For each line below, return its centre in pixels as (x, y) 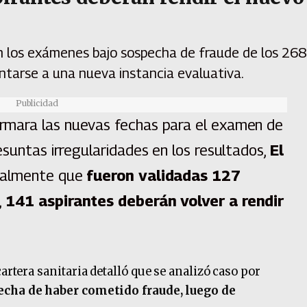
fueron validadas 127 (163, 176)
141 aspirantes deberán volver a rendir (145, 201)
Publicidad (37, 103)
